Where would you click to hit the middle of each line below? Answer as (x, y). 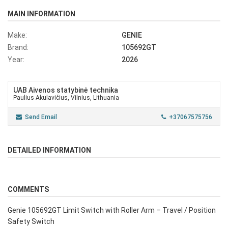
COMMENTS (28, 190)
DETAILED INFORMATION (49, 150)
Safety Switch (31, 222)
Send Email (41, 117)
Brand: (18, 48)
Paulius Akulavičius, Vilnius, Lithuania (66, 98)
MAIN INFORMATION (41, 14)
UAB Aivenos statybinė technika (66, 90)
